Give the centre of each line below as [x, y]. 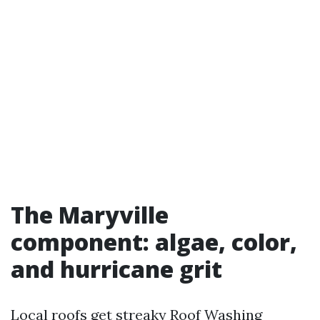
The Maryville [90, 215]
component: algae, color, [154, 242]
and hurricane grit [116, 269]
